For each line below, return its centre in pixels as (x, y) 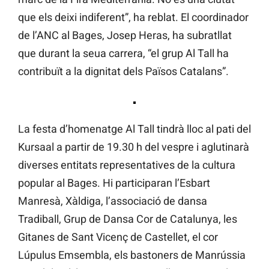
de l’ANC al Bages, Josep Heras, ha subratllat (125, 35)
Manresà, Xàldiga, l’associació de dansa (113, 201)
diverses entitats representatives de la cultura (127, 165)
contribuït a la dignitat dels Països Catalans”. (123, 71)
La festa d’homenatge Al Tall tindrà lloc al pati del (134, 129)
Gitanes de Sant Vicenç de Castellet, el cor (118, 237)
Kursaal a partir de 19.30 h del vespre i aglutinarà (134, 147)
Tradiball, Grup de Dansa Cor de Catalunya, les (128, 219)
